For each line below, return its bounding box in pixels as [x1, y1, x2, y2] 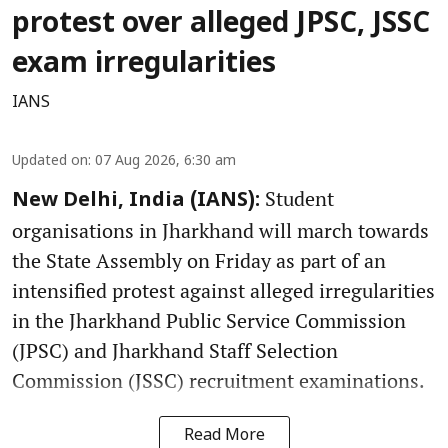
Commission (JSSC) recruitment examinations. [12, 367, 425, 395]
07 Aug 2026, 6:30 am [95, 153, 236, 171]
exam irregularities [12, 48, 276, 83]
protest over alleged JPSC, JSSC [12, 8, 430, 43]
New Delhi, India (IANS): [12, 189, 260, 214]
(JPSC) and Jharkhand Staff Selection [12, 337, 338, 365]
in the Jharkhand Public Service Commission [12, 307, 406, 335]
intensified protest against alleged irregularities [12, 277, 435, 305]
